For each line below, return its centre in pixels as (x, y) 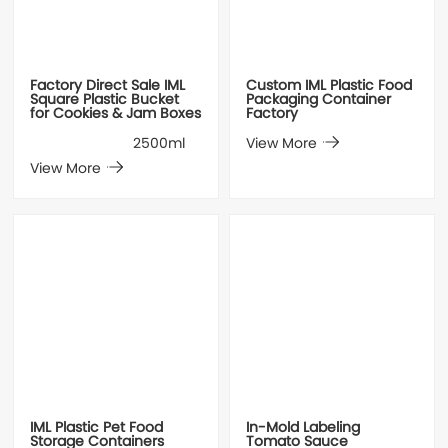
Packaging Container (318, 100)
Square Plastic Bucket (105, 100)
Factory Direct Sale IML (108, 86)
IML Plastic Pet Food (97, 429)
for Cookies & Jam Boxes (116, 114)
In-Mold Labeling (302, 429)
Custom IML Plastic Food (328, 86)
